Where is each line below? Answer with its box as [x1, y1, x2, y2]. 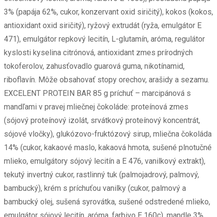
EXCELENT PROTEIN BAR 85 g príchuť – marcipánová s [4, 89, 191, 98]
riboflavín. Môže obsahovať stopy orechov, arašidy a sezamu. [4, 75, 209, 85]
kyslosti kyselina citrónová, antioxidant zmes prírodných [4, 48, 193, 58]
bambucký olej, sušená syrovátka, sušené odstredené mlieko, [4, 197, 210, 207]
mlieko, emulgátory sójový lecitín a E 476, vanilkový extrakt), [4, 156, 205, 166]
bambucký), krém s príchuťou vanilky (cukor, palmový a [4, 184, 186, 193]
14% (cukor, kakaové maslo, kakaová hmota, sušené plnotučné [4, 143, 212, 153]
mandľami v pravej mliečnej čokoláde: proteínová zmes [4, 102, 188, 112]
